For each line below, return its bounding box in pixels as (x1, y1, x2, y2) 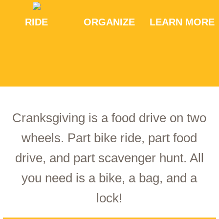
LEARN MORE (150, 17, 215, 28)
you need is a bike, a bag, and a (22, 171, 197, 185)
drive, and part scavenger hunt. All (15, 151, 204, 165)
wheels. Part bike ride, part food (22, 131, 197, 145)
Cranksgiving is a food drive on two (12, 111, 207, 125)
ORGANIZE (84, 17, 135, 28)
